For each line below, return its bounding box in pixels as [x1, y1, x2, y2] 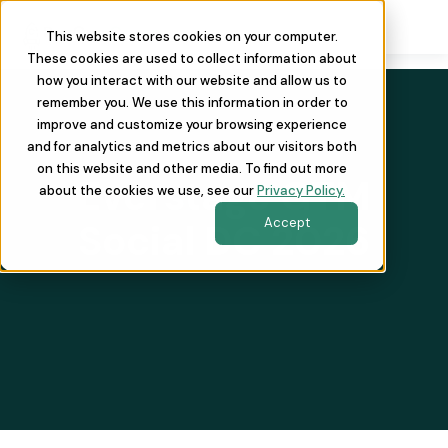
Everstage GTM [77, 170, 371, 222]
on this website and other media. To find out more [37, 160, 347, 177]
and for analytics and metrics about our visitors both [27, 138, 357, 155]
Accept [263, 214, 310, 232]
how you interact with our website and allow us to [37, 72, 347, 89]
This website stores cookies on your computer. [46, 28, 338, 45]
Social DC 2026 [78, 215, 370, 267]
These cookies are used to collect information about [27, 50, 357, 67]
